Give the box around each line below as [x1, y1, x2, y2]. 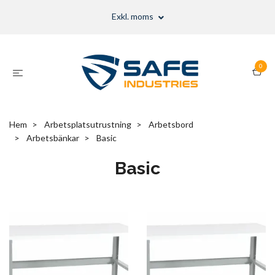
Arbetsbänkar [26, 132, 79, 143]
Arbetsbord [149, 118, 193, 130]
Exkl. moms [111, 11, 155, 22]
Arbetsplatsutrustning [44, 118, 131, 130]
